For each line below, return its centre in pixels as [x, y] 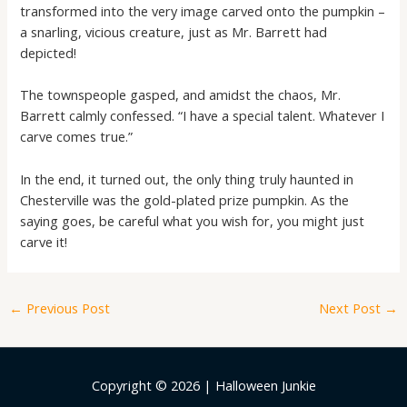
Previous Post [66, 308]
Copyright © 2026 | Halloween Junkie [203, 385]
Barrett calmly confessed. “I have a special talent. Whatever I [203, 116]
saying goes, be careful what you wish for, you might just [193, 220]
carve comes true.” [77, 137]
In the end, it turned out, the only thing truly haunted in [187, 179]
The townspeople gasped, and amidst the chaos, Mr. [181, 95]
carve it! [44, 241]
